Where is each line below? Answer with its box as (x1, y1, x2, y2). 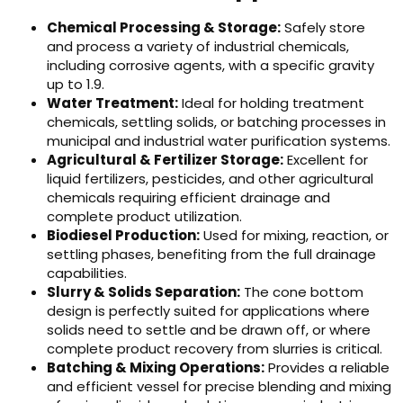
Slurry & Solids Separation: (47, 282, 240, 301)
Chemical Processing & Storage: (47, 18, 281, 37)
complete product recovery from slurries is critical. (47, 339, 382, 358)
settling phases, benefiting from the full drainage (47, 245, 376, 264)
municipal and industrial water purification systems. (47, 131, 390, 150)
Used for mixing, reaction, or (200, 226, 389, 245)
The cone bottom (240, 282, 363, 301)
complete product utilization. (47, 207, 242, 226)
